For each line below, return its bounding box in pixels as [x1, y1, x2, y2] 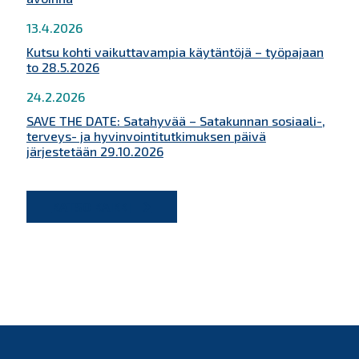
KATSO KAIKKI [51, 199, 131, 215]
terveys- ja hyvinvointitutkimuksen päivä [26, 128, 266, 144]
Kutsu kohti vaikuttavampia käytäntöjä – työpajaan [26, 44, 324, 60]
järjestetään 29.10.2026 [26, 143, 163, 159]
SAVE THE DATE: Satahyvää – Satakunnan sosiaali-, [26, 113, 325, 129]
